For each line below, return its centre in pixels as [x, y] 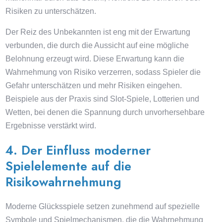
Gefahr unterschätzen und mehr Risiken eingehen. [94, 85]
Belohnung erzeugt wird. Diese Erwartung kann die [95, 59]
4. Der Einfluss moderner [78, 150]
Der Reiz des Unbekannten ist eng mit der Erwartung [98, 32]
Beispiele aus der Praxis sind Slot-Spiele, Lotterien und [103, 99]
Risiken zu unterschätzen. [51, 11]
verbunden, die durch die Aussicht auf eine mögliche [97, 45]
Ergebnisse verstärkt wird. [51, 126]
